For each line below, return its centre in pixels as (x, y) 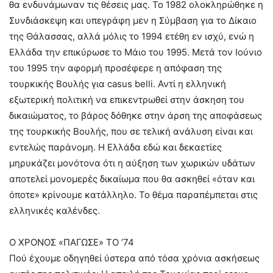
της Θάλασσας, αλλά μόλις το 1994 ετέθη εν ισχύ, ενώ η (132, 36)
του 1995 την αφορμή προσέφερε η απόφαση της (115, 68)
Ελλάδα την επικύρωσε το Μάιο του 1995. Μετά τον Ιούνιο (136, 52)
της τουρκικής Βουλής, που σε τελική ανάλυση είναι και (131, 131)
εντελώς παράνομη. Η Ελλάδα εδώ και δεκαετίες (115, 147)
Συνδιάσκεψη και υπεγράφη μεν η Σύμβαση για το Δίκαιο (133, 20)
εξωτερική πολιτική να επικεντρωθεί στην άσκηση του (127, 99)
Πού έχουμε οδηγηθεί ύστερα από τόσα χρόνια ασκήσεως (134, 258)
